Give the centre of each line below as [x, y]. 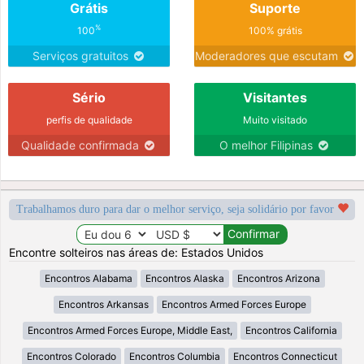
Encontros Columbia [175, 356]
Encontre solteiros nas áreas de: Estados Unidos [136, 252]
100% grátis [275, 30]
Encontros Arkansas [103, 304]
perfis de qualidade [89, 119]
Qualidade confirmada [82, 145]
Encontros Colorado [71, 356]
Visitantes [275, 97]
